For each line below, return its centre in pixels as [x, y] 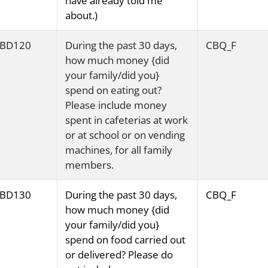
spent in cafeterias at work [126, 120]
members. [89, 165]
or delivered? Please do [119, 255]
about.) [81, 16]
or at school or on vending [125, 135]
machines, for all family [118, 150]
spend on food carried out [125, 240]
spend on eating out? [113, 90]
